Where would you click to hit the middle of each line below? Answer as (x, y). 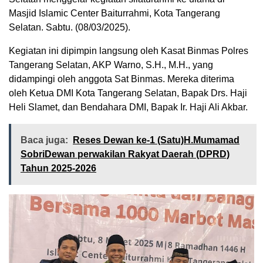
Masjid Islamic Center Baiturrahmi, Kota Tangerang (114, 13)
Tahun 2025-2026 (58, 168)
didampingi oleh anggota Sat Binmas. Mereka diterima (122, 79)
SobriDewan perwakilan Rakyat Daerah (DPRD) (125, 154)
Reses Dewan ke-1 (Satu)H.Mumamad (156, 140)
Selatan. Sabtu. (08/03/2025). (70, 27)
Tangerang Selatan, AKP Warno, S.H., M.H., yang (111, 65)
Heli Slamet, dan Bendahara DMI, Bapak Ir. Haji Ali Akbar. (128, 107)
